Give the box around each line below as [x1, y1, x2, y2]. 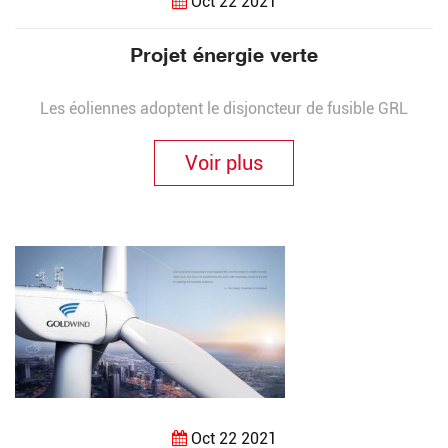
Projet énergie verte [130, 43, 318, 66]
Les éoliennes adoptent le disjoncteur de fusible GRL [40, 99, 408, 118]
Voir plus [185, 151, 263, 175]
